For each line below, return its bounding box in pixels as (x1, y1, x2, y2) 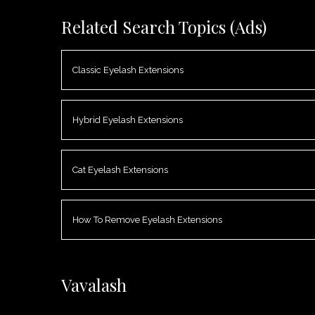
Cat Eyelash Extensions (72, 165, 168, 176)
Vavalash (61, 274, 127, 297)
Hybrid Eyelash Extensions (72, 115, 183, 126)
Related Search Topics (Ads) (61, 15, 266, 39)
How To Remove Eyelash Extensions (72, 214, 222, 226)
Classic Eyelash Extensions (72, 65, 184, 76)
